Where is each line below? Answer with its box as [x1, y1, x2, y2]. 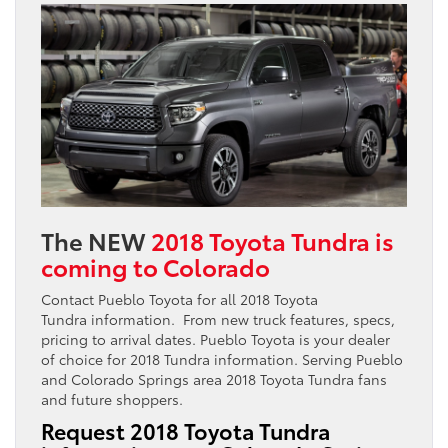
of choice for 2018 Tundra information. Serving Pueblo [41, 348, 403, 369]
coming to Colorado [41, 248, 270, 283]
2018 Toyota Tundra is [151, 222, 394, 257]
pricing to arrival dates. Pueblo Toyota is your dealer [41, 328, 390, 349]
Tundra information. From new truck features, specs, [41, 308, 395, 329]
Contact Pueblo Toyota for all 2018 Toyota [41, 288, 318, 309]
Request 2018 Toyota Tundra [41, 414, 330, 446]
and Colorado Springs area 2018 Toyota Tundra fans [41, 368, 387, 389]
